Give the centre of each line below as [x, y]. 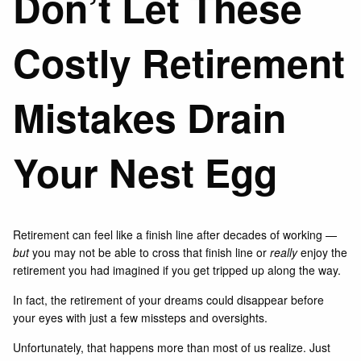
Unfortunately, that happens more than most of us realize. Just [172, 347]
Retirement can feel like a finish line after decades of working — [175, 234]
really [284, 252]
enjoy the [323, 252]
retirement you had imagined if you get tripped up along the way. [179, 270]
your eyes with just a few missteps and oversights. [142, 317]
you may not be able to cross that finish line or [150, 252]
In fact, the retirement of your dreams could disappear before [169, 299]
